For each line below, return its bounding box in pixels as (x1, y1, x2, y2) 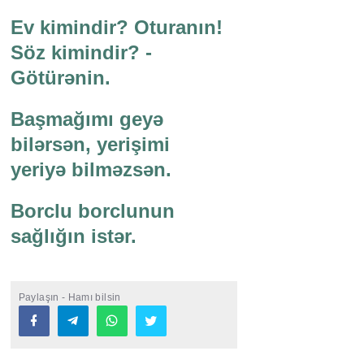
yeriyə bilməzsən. (10, 158, 171, 181)
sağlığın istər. (10, 225, 136, 248)
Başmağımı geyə (10, 108, 163, 131)
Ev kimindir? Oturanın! (10, 16, 223, 39)
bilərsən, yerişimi (10, 133, 170, 156)
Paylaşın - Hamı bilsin (18, 292, 121, 304)
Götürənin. (10, 67, 110, 89)
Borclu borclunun (10, 200, 175, 223)
